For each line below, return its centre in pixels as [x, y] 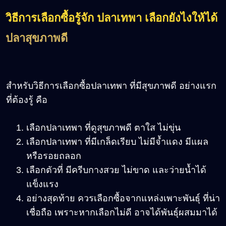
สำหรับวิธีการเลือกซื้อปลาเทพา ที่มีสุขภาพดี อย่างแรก [111, 86]
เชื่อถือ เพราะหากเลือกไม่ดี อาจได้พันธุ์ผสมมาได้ [122, 213]
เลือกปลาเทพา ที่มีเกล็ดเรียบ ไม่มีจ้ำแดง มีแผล [117, 142]
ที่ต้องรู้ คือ [27, 100]
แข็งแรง [42, 184]
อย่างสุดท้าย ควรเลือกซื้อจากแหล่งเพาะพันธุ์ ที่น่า [123, 199]
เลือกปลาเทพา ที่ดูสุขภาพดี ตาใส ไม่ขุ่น [103, 128]
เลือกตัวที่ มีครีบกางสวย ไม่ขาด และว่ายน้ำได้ [116, 170]
